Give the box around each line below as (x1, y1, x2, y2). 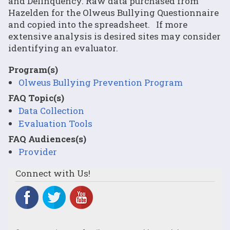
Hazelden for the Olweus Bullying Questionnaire (8, 6, 219, 18)
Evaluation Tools (18, 117, 92, 129)
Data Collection (18, 104, 84, 117)
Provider (18, 145, 57, 158)
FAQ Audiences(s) (8, 132, 86, 145)
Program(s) (8, 63, 58, 75)
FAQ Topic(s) (8, 91, 64, 104)
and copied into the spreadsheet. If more (8, 18, 187, 30)
